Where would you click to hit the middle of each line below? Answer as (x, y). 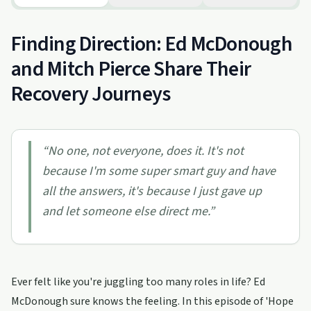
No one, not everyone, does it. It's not (146, 151)
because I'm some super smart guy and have (159, 171)
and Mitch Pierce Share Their (131, 69)
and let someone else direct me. (126, 211)
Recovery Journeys (91, 94)
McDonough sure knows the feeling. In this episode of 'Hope (152, 301)
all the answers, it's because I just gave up (152, 191)
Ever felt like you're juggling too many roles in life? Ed (138, 282)
